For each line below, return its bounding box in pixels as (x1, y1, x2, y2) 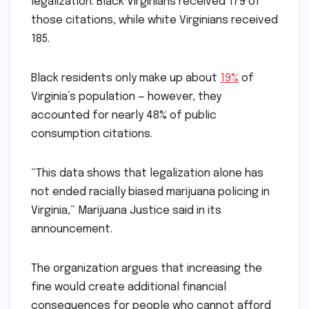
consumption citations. (31, 128, 152, 140)
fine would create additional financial (31, 281, 226, 293)
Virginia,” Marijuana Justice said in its (31, 204, 221, 217)
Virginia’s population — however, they (31, 90, 221, 103)
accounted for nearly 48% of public (31, 109, 217, 121)
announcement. (31, 223, 112, 235)
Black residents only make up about (31, 72, 220, 84)
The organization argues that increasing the (31, 262, 262, 275)
